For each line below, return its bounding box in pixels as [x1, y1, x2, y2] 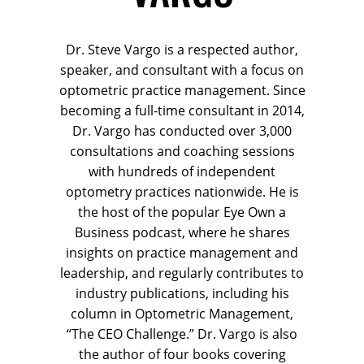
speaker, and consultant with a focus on [60, 61, 304, 80]
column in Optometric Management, [71, 305, 293, 323]
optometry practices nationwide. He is [65, 183, 299, 201]
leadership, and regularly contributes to [60, 264, 304, 283]
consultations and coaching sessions [69, 142, 295, 161]
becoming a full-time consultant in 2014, [59, 102, 305, 120]
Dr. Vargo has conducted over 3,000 [72, 122, 292, 141]
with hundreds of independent [89, 162, 275, 181]
